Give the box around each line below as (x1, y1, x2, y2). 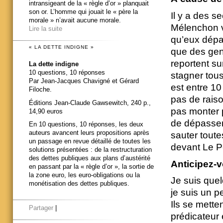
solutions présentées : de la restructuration (29, 146, 152, 154)
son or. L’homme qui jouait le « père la (29, 8, 138, 16)
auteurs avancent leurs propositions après (29, 129, 149, 137)
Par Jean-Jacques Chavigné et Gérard (29, 77, 139, 85)
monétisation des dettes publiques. (29, 180, 129, 188)
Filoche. (29, 85, 52, 93)
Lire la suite (29, 25, 62, 33)
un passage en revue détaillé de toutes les (29, 137, 151, 145)
